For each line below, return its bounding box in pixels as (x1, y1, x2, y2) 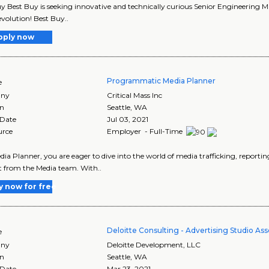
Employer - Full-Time (107, 126, 185, 136)
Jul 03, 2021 (107, 114, 149, 124)
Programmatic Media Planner (107, 76, 216, 85)
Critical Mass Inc (107, 90, 163, 100)
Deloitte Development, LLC (107, 240, 201, 249)
